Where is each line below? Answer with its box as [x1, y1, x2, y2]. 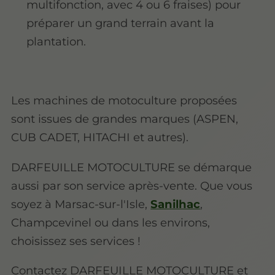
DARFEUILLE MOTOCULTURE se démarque [11, 160, 252, 174]
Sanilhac [150, 196, 201, 211]
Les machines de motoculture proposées [11, 93, 238, 108]
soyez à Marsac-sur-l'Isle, [11, 196, 151, 211]
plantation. [26, 34, 87, 48]
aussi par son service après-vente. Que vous [11, 178, 253, 193]
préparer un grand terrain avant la [26, 15, 215, 30]
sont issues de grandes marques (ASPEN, [11, 112, 239, 126]
